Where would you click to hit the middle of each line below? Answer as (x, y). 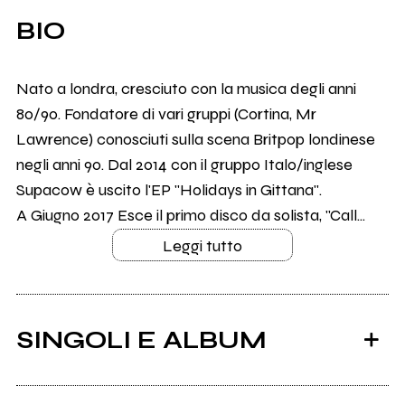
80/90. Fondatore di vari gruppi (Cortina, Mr (166, 114)
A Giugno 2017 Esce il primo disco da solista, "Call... (190, 216)
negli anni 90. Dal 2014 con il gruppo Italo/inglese (184, 165)
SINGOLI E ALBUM (141, 340)
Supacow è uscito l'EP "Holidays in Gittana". (169, 190)
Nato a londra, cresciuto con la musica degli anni (186, 89)
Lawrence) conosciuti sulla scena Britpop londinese (195, 140)
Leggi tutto (202, 246)
